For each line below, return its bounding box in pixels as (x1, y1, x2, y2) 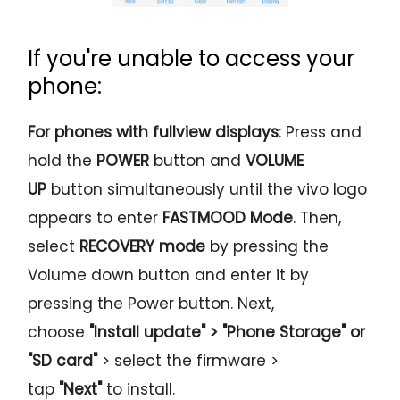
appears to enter (28, 206, 163, 229)
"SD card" (28, 349, 103, 371)
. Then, (293, 206, 342, 229)
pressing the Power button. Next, (28, 292, 275, 314)
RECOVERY (79, 235, 155, 257)
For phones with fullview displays (28, 121, 279, 143)
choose (28, 321, 90, 343)
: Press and (279, 121, 362, 143)
